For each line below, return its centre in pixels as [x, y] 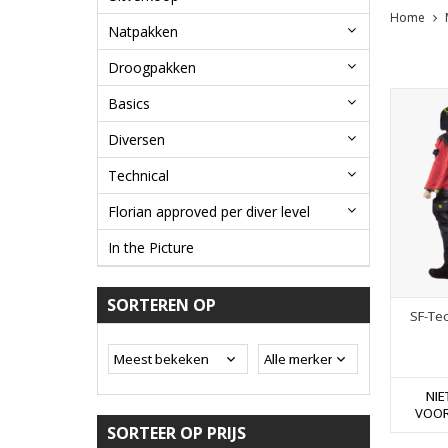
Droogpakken [152, 68]
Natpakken [143, 32]
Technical [138, 176]
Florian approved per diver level [209, 212]
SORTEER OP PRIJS [176, 433]
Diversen [136, 140]
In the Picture [151, 248]
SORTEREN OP [161, 305]
